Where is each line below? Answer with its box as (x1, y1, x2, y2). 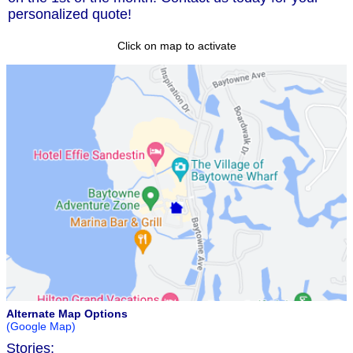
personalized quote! (8, 6, 132, 23)
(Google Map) (6, 320, 76, 333)
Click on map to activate (117, 39, 236, 53)
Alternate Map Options (6, 307, 128, 321)
